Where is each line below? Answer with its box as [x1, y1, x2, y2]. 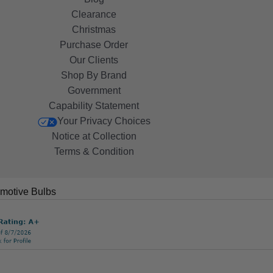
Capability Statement [49, 101, 140, 112]
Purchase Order [60, 40, 129, 51]
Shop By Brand [61, 70, 127, 81]
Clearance [71, 9, 117, 20]
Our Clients [69, 55, 119, 66]
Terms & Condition [54, 146, 134, 157]
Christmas [72, 24, 116, 35]
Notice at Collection [51, 131, 136, 142]
